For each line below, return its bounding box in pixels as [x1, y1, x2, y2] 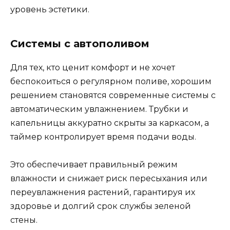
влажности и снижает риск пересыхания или [10, 174, 207, 184]
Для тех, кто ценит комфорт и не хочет [10, 63, 175, 73]
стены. [10, 215, 37, 225]
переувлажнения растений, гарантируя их [10, 187, 195, 198]
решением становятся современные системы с [10, 90, 216, 101]
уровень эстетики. [10, 5, 89, 15]
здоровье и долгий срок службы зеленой [10, 201, 191, 212]
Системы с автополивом [10, 37, 149, 50]
